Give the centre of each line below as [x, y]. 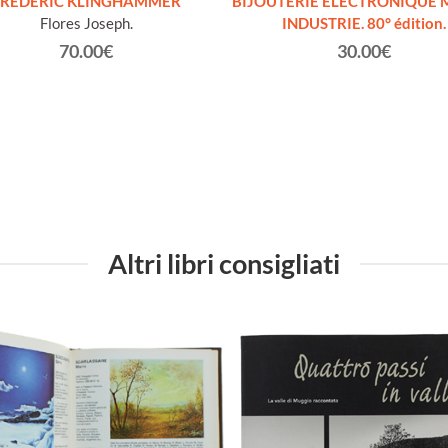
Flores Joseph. [86, 23]
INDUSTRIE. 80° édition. [364, 23]
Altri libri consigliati [224, 264]
